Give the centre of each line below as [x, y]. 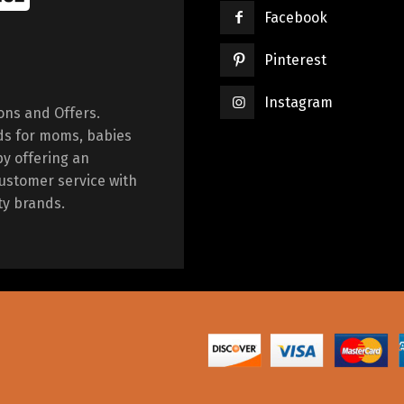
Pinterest [296, 60]
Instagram [299, 103]
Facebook [296, 18]
